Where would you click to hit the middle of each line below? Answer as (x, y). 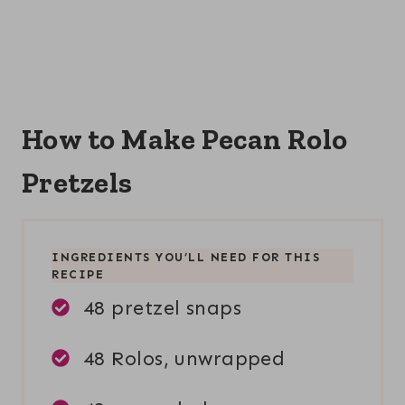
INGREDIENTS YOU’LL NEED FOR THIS (186, 258)
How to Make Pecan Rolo (185, 140)
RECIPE (78, 275)
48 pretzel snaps (163, 307)
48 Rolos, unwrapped (184, 358)
